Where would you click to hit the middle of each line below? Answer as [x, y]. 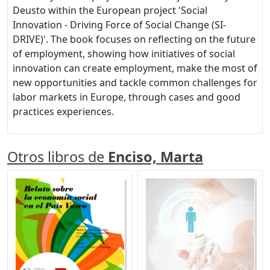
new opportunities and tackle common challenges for [135, 83]
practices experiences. [63, 112]
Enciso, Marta [155, 157]
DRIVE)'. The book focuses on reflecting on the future [134, 39]
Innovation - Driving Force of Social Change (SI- [119, 25]
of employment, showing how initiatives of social [124, 54]
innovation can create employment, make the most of [135, 68]
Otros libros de [58, 157]
